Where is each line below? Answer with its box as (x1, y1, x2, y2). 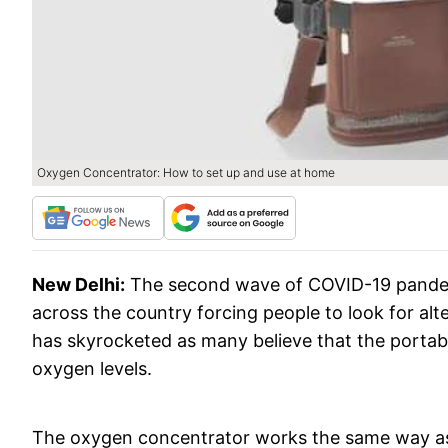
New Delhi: (32, 274, 125, 295)
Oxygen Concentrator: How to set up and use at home (37, 165, 335, 180)
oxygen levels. (32, 358, 157, 379)
